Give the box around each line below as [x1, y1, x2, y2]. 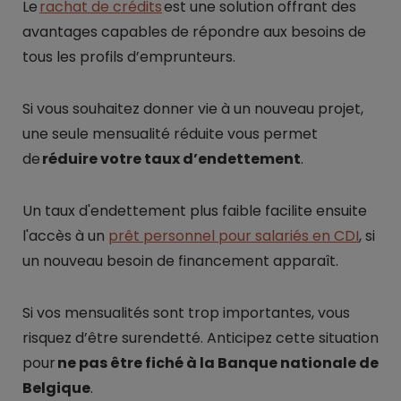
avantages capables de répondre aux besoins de [22, 21, 366, 42]
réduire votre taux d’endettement [42, 149, 301, 169]
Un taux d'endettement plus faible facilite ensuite [22, 200, 367, 221]
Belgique [22, 378, 90, 398]
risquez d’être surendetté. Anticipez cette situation [22, 328, 379, 348]
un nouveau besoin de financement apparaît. [22, 251, 338, 271]
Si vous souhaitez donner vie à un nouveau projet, [22, 98, 363, 119]
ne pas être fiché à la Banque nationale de [57, 353, 379, 373]
